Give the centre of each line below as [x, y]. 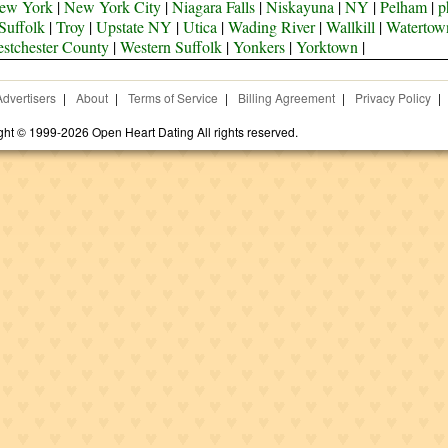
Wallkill [350, 26]
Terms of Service [172, 97]
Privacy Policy [392, 97]
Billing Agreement [286, 97]
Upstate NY [133, 26]
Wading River [271, 26]
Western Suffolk [171, 46]
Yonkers [259, 46]
